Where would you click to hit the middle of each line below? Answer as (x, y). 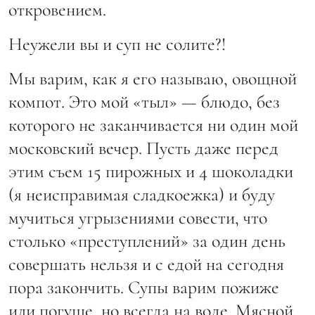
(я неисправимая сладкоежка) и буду (142, 194)
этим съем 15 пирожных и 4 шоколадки (151, 171)
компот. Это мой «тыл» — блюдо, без (144, 101)
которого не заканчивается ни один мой (153, 124)
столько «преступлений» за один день (147, 240)
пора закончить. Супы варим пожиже (144, 287)
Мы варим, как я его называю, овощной (153, 78)
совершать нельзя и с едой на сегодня (146, 264)
